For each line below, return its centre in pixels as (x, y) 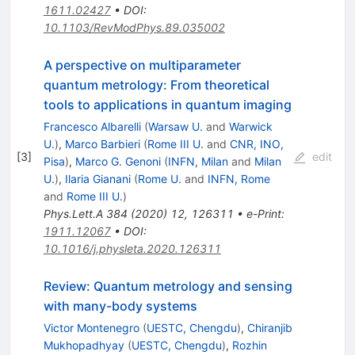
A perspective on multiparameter (142, 65)
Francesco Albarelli (92, 127)
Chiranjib (269, 328)
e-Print (263, 214)
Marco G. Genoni (118, 162)
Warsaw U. (175, 127)
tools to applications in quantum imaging (167, 105)
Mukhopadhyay (84, 345)
